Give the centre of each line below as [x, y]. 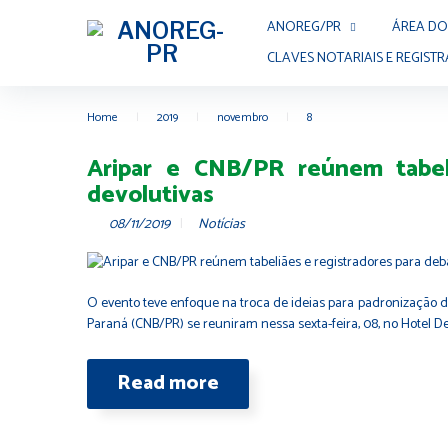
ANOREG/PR [304, 27]
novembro [242, 117]
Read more [168, 384]
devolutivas [150, 195]
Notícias [221, 224]
